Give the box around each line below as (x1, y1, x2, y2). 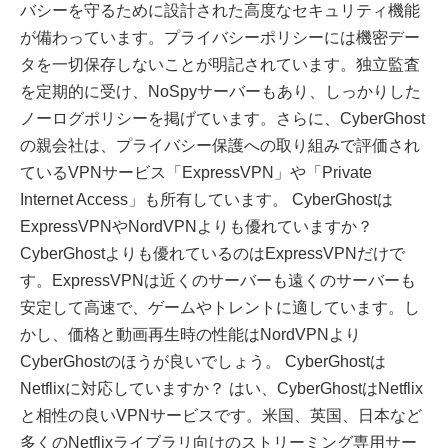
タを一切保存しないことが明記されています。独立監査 (20, 56, 420, 74)
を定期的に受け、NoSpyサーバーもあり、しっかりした (20, 83, 421, 101)
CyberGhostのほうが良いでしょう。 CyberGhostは (20, 353, 386, 371)
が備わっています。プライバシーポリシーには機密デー (20, 29, 420, 47)
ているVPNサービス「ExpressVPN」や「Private (20, 164, 372, 182)
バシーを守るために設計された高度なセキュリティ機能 (20, 2, 420, 20)
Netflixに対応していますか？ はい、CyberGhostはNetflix (20, 380, 423, 398)
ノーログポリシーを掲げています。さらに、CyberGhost (20, 110, 425, 128)
